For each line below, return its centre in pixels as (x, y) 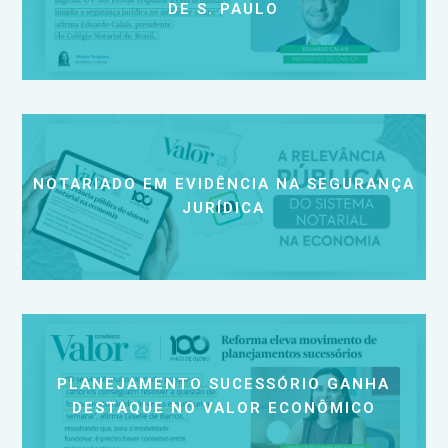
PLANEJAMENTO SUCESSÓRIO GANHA (224, 383)
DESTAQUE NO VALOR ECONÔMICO (223, 407)
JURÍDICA (224, 208)
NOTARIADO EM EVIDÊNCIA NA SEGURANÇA (223, 184)
